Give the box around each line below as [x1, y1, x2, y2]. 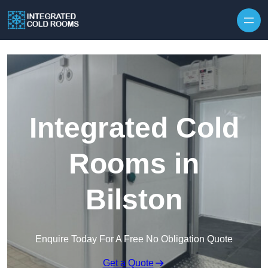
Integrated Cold [29, 112, 239, 144]
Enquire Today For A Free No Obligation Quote [35, 234, 233, 245]
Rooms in [69, 148, 199, 180]
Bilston [86, 184, 182, 216]
